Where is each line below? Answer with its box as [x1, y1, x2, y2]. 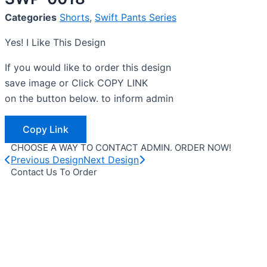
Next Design [83, 154, 139, 166]
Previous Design [11, 154, 83, 166]
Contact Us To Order [11, 166, 97, 178]
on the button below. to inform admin [5, 92, 173, 104]
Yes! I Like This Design [5, 36, 105, 48]
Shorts [60, 11, 89, 23]
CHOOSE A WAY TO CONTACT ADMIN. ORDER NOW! [11, 142, 231, 153]
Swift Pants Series [95, 11, 176, 23]
